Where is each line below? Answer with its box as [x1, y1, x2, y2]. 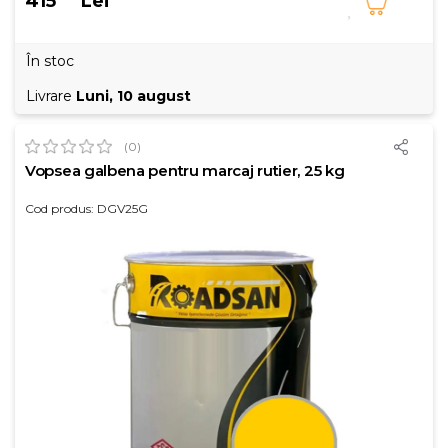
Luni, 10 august [76, 87, 191, 105]
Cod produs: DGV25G [25, 201, 148, 216]
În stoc [26, 52, 74, 70]
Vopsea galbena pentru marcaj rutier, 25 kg [25, 161, 345, 180]
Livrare [26, 87, 76, 105]
